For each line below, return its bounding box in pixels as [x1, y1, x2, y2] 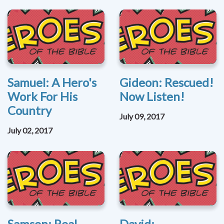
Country [7, 103, 51, 118]
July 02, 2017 [7, 125, 52, 135]
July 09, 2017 [119, 111, 164, 121]
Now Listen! [119, 89, 184, 104]
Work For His [7, 89, 77, 104]
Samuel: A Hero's [7, 75, 96, 90]
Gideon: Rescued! [119, 75, 213, 90]
